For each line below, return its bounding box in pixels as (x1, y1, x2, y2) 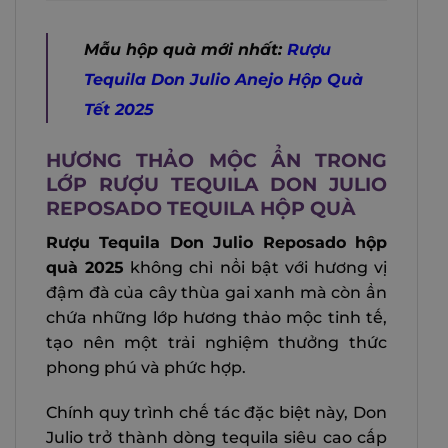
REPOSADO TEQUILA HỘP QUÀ (46, 195, 356, 220)
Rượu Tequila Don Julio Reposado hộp (46, 232, 387, 252)
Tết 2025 (84, 99, 154, 120)
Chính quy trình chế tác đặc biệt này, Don (46, 403, 387, 423)
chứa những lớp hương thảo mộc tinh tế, (46, 307, 387, 327)
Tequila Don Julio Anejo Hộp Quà (84, 69, 363, 90)
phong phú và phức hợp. (46, 357, 246, 377)
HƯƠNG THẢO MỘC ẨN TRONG (46, 147, 387, 172)
